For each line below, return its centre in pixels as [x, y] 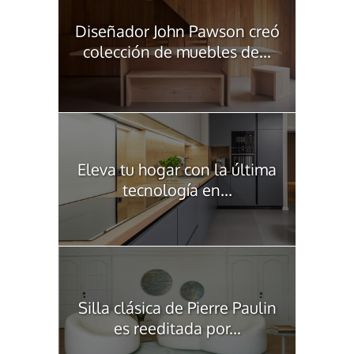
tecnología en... [177, 189]
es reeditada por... [177, 328]
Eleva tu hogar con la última [177, 169]
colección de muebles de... [177, 51]
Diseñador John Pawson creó [177, 30]
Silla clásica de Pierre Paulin [177, 307]
